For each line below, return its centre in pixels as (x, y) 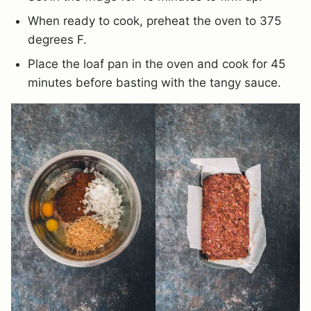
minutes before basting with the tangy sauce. (154, 82)
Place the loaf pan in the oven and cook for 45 (157, 64)
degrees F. (57, 39)
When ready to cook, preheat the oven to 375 (154, 20)
